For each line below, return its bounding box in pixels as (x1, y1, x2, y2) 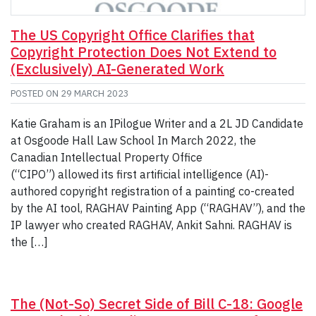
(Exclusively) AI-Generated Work (11, 59, 224, 78)
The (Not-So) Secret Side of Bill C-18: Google (11, 293, 303, 313)
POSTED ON (11, 87, 61, 99)
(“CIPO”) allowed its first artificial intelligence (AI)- (11, 166, 269, 181)
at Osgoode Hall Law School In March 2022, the (11, 133, 256, 147)
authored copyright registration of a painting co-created (11, 183, 294, 198)
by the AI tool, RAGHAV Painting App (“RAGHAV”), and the (11, 200, 305, 215)
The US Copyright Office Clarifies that (11, 25, 255, 44)
